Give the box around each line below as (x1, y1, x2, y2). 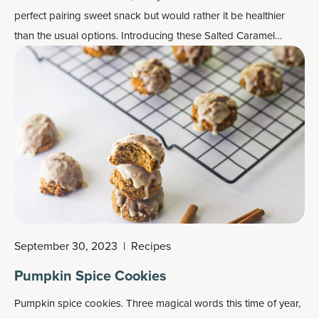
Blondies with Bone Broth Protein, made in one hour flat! (14, 48, 272, 64)
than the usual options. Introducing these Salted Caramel (14, 28, 275, 44)
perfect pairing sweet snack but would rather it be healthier (14, 8, 285, 24)
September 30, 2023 (14, 238, 117, 255)
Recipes (131, 238, 171, 255)
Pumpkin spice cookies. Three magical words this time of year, (14, 296, 300, 312)
